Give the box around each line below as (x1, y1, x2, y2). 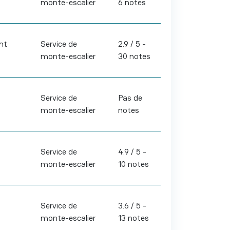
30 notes (118, 51, 150, 62)
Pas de (118, 92, 142, 103)
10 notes (118, 159, 149, 169)
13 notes (118, 213, 149, 223)
